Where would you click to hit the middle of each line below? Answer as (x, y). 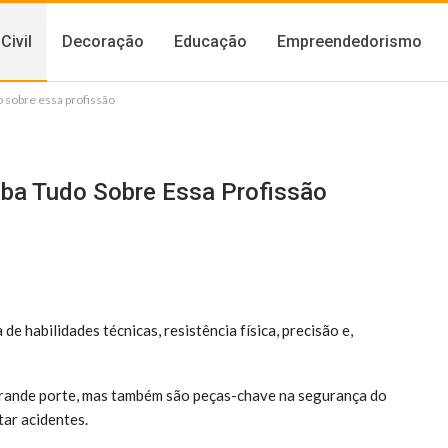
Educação (211, 41)
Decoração (103, 41)
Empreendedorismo (350, 41)
